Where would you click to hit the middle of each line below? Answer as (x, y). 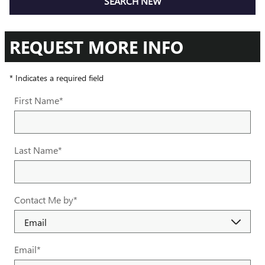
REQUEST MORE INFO (96, 47)
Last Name (36, 150)
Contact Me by (44, 200)
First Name (37, 101)
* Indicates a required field (56, 78)
